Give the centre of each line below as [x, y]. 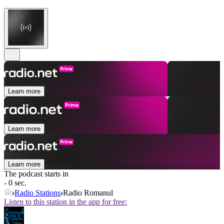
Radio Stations [37, 193]
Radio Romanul [88, 193]
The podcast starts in [36, 174]
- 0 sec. [15, 183]
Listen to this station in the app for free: [65, 202]
